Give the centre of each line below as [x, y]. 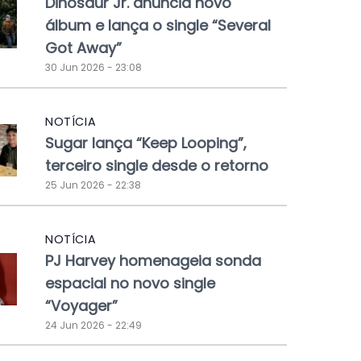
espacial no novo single [130, 283]
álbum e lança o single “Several [158, 26]
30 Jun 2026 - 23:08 [93, 68]
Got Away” [83, 48]
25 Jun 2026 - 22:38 [93, 185]
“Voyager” [81, 305]
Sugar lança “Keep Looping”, [146, 143]
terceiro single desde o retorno [157, 165]
